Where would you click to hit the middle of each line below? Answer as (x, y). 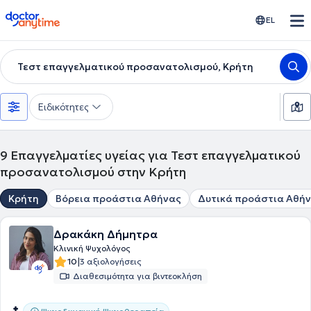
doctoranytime (44, 17)
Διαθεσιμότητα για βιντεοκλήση (137, 276)
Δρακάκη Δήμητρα (106, 234)
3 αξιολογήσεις (111, 261)
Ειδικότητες (64, 107)
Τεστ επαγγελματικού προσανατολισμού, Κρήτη (135, 67)
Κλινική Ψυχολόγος (92, 248)
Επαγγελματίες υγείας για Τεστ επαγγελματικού (155, 155)
